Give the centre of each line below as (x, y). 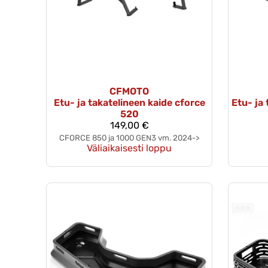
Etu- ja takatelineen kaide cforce (129, 103)
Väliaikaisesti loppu (129, 148)
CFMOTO (129, 92)
